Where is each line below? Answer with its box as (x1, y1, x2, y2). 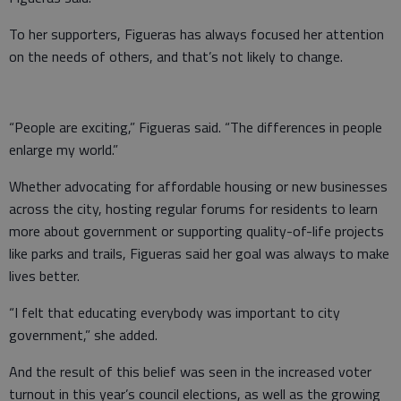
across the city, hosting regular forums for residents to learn (9, 197, 378, 219)
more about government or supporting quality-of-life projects (9, 219, 384, 242)
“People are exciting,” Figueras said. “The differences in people (9, 115, 382, 138)
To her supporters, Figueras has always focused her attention (9, 22, 384, 45)
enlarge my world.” (9, 138, 118, 160)
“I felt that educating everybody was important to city (9, 301, 340, 323)
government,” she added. (9, 323, 158, 346)
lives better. (9, 264, 80, 286)
